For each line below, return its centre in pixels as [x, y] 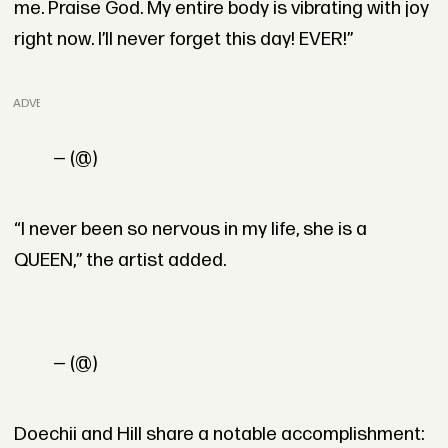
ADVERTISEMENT [61, 103]
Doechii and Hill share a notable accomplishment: [219, 434]
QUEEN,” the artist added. [119, 260]
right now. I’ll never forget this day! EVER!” [183, 39]
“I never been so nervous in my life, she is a [190, 229]
